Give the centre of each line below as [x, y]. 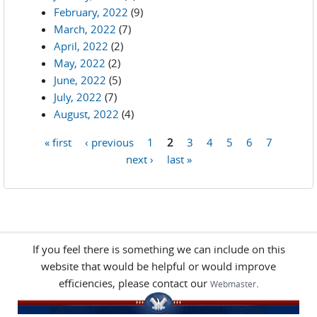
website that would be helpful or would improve [158, 266]
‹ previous [109, 142]
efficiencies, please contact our [134, 283]
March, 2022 [85, 29]
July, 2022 [78, 97]
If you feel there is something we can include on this [158, 249]
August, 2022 [86, 114]
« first [58, 142]
